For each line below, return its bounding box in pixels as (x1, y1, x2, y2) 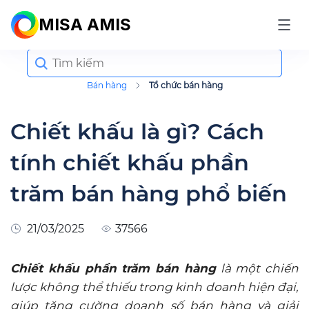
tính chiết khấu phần (10, 149, 249, 176)
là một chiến (215, 261, 299, 275)
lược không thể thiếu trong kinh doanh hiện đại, (10, 280, 299, 294)
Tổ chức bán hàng (148, 80, 223, 90)
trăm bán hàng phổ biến (10, 180, 287, 207)
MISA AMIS (39, 14, 131, 34)
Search (27, 48, 60, 60)
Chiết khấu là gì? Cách (10, 118, 264, 145)
